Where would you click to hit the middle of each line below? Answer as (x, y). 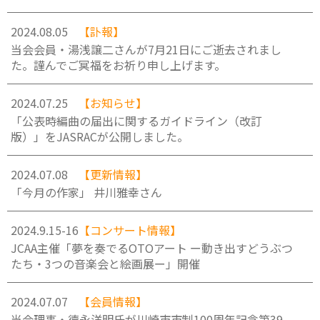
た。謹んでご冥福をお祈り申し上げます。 (118, 65)
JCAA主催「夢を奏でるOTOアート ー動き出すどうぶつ (152, 248)
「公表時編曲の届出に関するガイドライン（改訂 (136, 121)
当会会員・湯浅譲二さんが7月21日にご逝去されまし (146, 49)
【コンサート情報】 (130, 230)
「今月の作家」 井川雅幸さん (86, 192)
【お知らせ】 (113, 103)
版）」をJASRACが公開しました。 (100, 136)
